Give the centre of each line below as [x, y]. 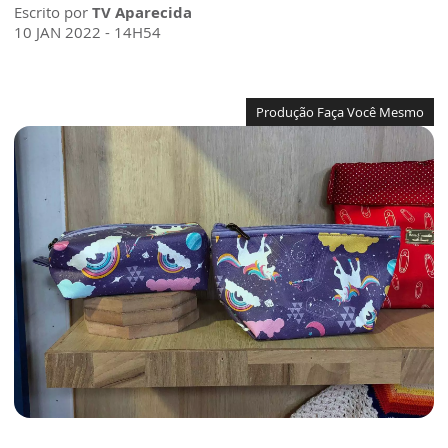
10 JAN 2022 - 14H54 [87, 32]
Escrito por [53, 12]
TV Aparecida [142, 12]
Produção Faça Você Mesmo [340, 112]
